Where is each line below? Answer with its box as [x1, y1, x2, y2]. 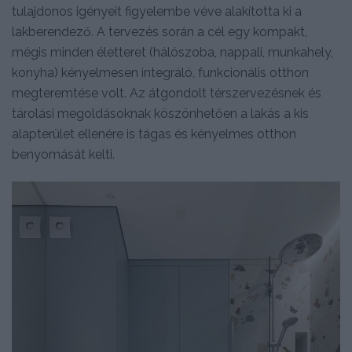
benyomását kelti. [12, 147, 115, 163]
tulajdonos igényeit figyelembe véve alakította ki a [12, 4, 302, 20]
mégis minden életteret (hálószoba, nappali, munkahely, [12, 45, 333, 60]
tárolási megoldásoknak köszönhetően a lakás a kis [12, 106, 309, 122]
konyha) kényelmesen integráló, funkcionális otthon [12, 65, 309, 81]
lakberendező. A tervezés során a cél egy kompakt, [12, 24, 307, 40]
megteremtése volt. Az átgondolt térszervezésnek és [12, 86, 321, 101]
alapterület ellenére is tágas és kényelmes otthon [12, 126, 296, 142]
